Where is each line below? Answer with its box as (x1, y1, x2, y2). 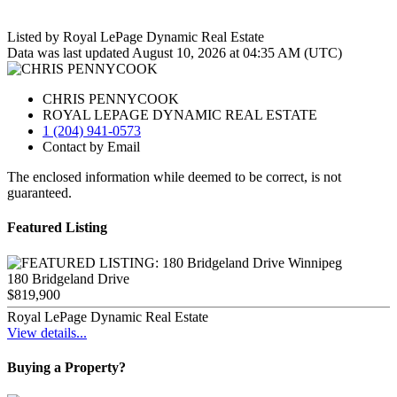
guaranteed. (7, 185, 72, 201)
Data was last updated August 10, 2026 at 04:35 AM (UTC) (7, 45, 342, 61)
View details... (7, 324, 87, 340)
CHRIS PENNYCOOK (43, 91, 179, 107)
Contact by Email (43, 139, 140, 155)
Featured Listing (7, 220, 107, 236)
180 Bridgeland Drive (7, 270, 129, 286)
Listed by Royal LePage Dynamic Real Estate (7, 29, 264, 45)
